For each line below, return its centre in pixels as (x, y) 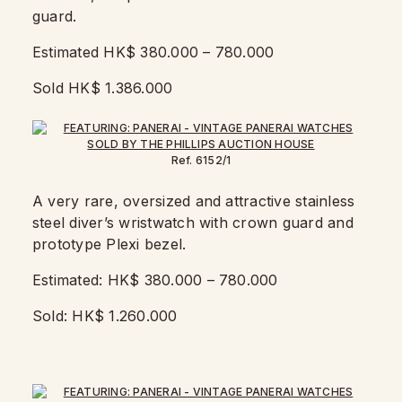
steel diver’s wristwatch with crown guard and (193, 223)
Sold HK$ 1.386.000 (105, 88)
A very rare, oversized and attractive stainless (194, 201)
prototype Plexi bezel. (112, 244)
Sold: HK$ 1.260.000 (107, 316)
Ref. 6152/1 (201, 160)
